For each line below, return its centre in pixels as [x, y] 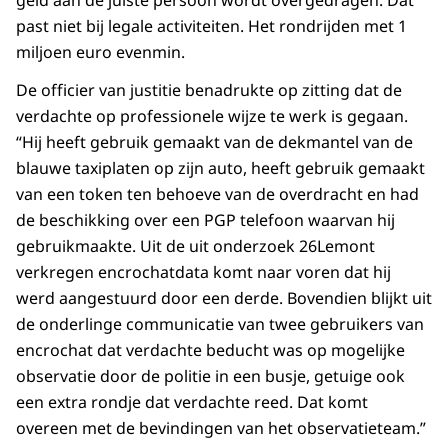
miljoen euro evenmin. [100, 52]
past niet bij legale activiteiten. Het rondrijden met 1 [211, 26]
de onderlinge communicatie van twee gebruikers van [220, 324]
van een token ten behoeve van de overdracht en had [217, 194]
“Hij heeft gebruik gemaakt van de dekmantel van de [214, 142]
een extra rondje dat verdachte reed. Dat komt [192, 402]
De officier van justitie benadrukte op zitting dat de [209, 90]
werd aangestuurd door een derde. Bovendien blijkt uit [224, 298]
